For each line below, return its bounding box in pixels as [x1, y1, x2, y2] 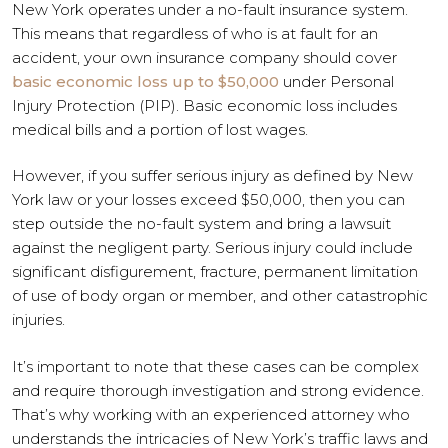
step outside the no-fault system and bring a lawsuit [12, 214, 391, 233]
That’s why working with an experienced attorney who [12, 404, 410, 424]
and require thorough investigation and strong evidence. [12, 380, 424, 400]
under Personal [279, 71, 394, 91]
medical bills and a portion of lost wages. [12, 119, 308, 139]
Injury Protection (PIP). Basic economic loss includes [12, 95, 397, 115]
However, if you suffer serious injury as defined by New [12, 166, 413, 185]
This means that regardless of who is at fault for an [12, 23, 378, 43]
